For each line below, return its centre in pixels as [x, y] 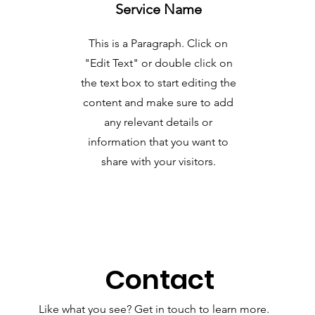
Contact [159, 279]
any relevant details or [158, 122]
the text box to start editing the [158, 83]
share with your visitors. [158, 161]
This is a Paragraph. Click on [158, 43]
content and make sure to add [158, 102]
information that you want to [158, 142]
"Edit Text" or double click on [158, 63]
